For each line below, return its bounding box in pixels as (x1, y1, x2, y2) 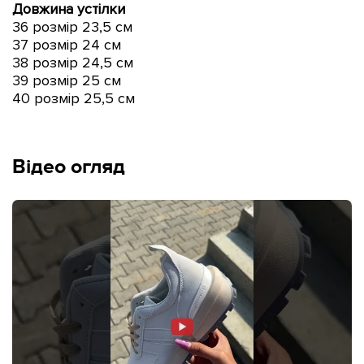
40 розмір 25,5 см (12, 89, 135, 107)
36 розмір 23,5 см (12, 17, 132, 36)
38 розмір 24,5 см (12, 53, 133, 71)
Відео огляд (12, 154, 125, 180)
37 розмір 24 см (12, 35, 121, 54)
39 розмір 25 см (12, 71, 121, 89)
